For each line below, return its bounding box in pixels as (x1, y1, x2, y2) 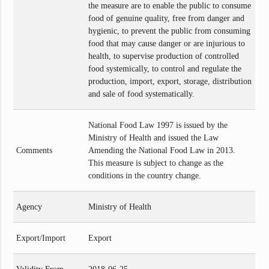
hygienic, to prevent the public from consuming (88, 26, 251, 35)
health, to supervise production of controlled (88, 51, 240, 61)
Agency (16, 202, 43, 211)
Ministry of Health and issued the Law (88, 133, 219, 142)
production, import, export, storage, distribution (88, 76, 252, 86)
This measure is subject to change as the (88, 158, 224, 168)
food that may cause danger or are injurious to (88, 38, 246, 48)
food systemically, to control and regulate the (88, 64, 242, 73)
